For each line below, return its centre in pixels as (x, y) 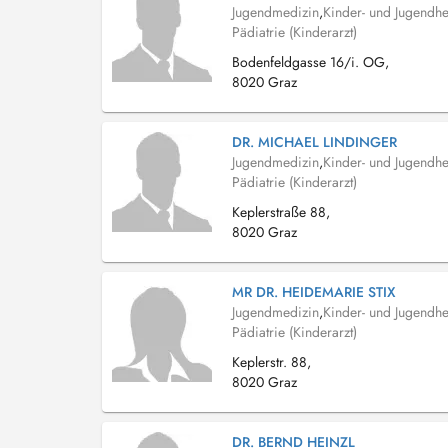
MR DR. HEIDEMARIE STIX (314, 292)
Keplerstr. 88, (271, 362)
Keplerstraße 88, (281, 212)
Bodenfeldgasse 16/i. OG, (310, 62)
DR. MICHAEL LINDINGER (314, 142)
